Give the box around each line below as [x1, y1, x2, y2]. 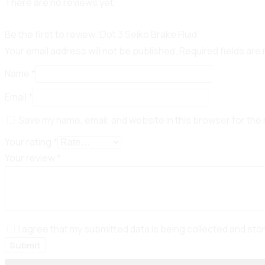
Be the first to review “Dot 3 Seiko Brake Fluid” [5, 27, 200, 41]
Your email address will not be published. [5, 44, 177, 57]
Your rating [5, 135, 53, 148]
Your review [5, 151, 57, 164]
